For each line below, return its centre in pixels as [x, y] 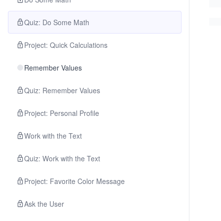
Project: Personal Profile [62, 113]
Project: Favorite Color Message [74, 181]
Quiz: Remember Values [62, 90]
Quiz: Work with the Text [62, 158]
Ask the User [44, 204]
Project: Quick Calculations [66, 45]
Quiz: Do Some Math [57, 22]
